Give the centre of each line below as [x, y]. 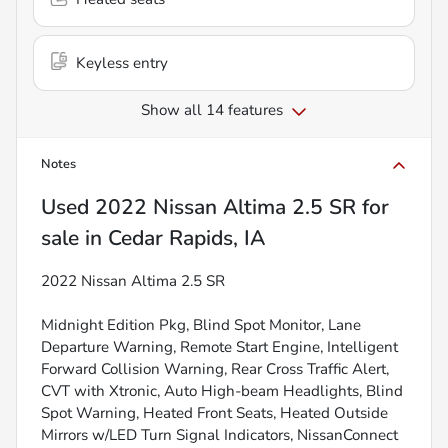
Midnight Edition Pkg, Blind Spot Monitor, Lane [201, 324]
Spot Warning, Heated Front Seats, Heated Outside [214, 412]
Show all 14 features [212, 109]
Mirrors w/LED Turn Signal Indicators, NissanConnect [219, 434]
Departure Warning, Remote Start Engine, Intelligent [219, 346]
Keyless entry [122, 62]
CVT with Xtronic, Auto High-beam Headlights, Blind [222, 390]
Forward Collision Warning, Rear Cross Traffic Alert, [215, 368]
